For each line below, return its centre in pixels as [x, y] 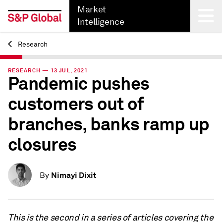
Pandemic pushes [79, 84]
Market [92, 9]
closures [42, 145]
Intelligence [101, 22]
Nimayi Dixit [74, 175]
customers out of [76, 104]
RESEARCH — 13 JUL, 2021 [48, 70]
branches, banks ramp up [109, 124]
